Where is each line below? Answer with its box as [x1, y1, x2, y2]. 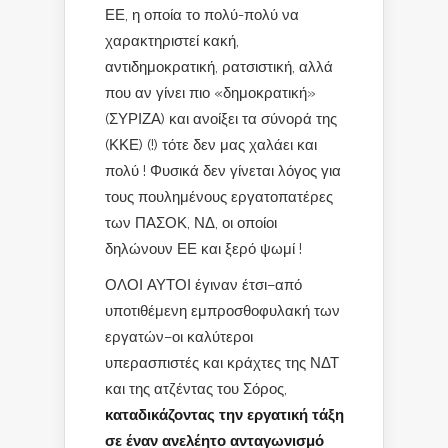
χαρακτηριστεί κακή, [105, 32, 239, 49]
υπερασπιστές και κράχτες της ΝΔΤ [105, 354, 339, 371]
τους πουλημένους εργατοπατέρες [105, 188, 333, 205]
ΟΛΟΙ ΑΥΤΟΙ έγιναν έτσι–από [105, 276, 302, 293]
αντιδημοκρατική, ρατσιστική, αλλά [105, 58, 333, 75]
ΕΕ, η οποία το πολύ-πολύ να [105, 6, 299, 23]
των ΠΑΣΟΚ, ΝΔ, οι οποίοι [105, 214, 277, 231]
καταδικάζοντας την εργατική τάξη [105, 406, 344, 423]
